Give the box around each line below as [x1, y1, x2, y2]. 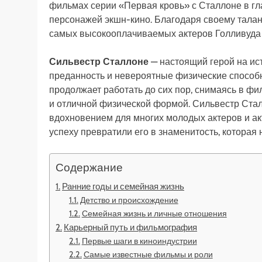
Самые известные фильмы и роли [83, 249, 213, 260]
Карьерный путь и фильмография [64, 221, 198, 233]
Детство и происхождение [80, 194, 178, 205]
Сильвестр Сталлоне [49, 56, 149, 67]
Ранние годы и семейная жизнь [62, 180, 185, 192]
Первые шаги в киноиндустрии [81, 235, 197, 246]
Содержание [56, 160, 123, 174]
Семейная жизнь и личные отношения [81, 208, 227, 219]
